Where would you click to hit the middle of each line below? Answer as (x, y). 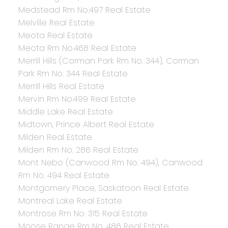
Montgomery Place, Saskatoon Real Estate (103, 188)
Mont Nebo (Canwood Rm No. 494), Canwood (110, 163)
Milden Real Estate (55, 137)
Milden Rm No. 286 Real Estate (78, 150)
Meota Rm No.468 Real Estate (77, 48)
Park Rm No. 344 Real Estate (73, 74)
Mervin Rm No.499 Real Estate (77, 99)
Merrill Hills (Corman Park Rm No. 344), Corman (108, 61)
